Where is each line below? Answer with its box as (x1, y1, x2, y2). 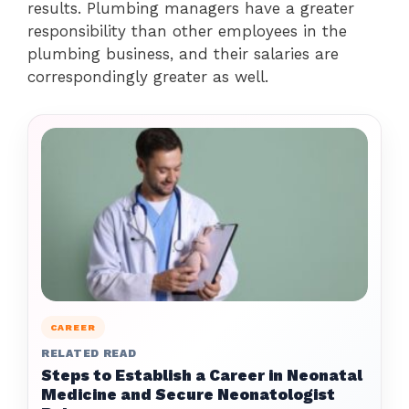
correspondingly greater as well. (27, 67, 268, 86)
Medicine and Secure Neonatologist (41, 384, 335, 404)
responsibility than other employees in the (27, 21, 347, 40)
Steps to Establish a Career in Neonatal (41, 365, 362, 384)
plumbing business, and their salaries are (27, 44, 339, 63)
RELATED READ (41, 346, 137, 360)
